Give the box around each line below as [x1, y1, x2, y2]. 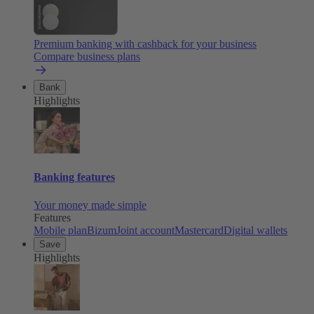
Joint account [116, 224, 175, 236]
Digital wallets [224, 224, 287, 236]
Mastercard [175, 224, 224, 236]
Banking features [34, 171, 115, 184]
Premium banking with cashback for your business [34, 38, 257, 50]
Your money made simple [34, 198, 146, 211]
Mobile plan [34, 224, 87, 236]
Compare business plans [34, 50, 140, 63]
